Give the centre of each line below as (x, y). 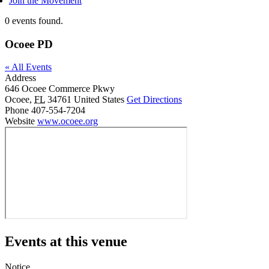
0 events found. (34, 21)
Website (21, 121)
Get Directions (154, 100)
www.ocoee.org (68, 121)
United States (99, 100)
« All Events (28, 67)
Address (20, 78)
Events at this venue (66, 242)
